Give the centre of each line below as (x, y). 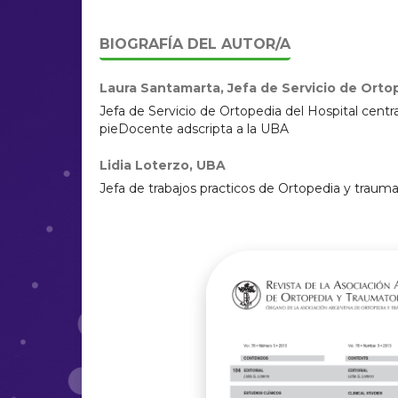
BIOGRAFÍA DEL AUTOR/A (195, 44)
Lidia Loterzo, (148, 165)
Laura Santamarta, (163, 88)
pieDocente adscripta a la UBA (194, 129)
